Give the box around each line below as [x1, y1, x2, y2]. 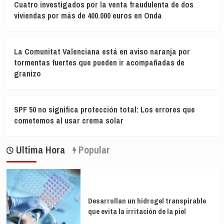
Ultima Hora [13, 143, 65, 157]
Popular [75, 143, 110, 157]
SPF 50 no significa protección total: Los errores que [13, 104, 195, 115]
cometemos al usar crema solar [13, 115, 123, 126]
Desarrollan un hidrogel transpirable [87, 195, 206, 206]
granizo [13, 68, 41, 79]
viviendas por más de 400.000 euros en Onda [13, 10, 162, 21]
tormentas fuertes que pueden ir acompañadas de [13, 57, 184, 68]
